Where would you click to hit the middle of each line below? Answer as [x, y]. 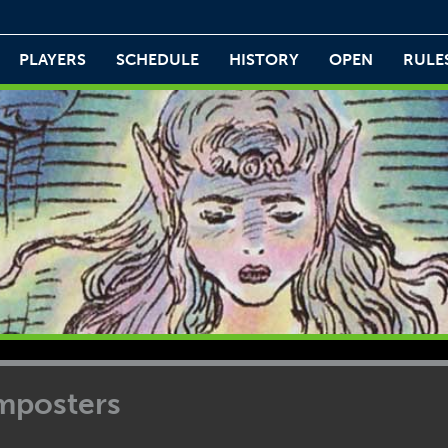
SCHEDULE [158, 59]
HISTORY [264, 59]
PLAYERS [53, 59]
